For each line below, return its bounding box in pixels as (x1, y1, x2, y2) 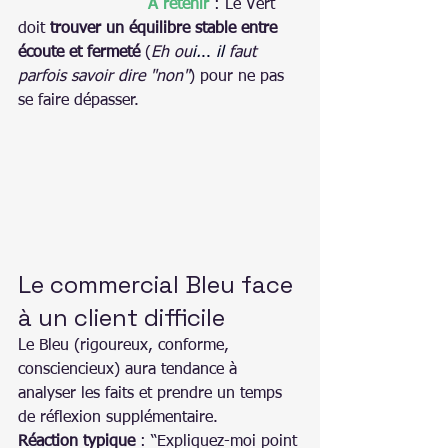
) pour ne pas (189, 68, 289, 85)
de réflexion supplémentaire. (18, 409, 218, 426)
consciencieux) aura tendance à (18, 361, 242, 378)
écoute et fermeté (18, 44, 140, 61)
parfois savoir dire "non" (18, 68, 189, 85)
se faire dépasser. (18, 92, 139, 109)
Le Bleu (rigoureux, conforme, (18, 337, 234, 354)
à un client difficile (18, 301, 225, 333)
